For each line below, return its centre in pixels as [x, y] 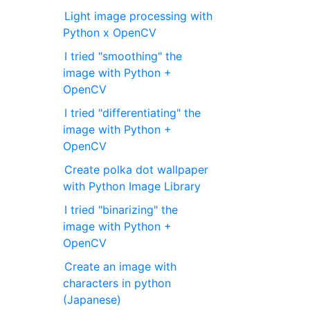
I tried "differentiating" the [133, 112]
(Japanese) [92, 299]
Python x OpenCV [110, 32]
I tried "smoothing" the [124, 56]
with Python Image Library [132, 186]
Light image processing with [139, 16]
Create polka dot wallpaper [137, 169]
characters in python [117, 283]
